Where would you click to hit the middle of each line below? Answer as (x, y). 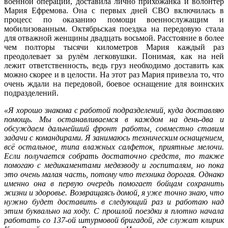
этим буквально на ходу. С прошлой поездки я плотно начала (114, 211)
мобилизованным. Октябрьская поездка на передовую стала (114, 28)
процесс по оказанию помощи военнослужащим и (114, 19)
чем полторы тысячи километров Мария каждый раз (114, 47)
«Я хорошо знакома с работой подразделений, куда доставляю (114, 110)
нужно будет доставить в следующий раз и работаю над (114, 202)
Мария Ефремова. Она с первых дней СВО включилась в (114, 10)
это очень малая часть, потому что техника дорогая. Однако (114, 174)
